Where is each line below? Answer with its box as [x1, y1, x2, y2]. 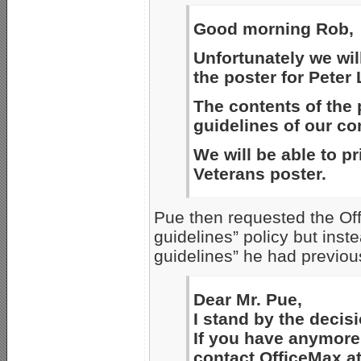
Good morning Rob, [193, 19, 354, 38]
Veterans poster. [193, 164, 326, 183]
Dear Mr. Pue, [193, 289, 302, 309]
